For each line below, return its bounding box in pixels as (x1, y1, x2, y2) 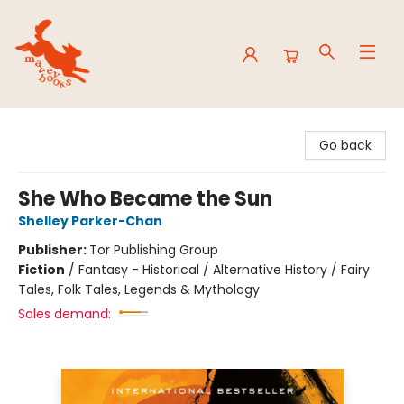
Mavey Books (14, 116, 95, 134)
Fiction (18, 261, 65, 279)
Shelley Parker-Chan (18, 212, 162, 230)
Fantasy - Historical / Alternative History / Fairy (78, 261, 370, 279)
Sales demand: (18, 305, 111, 323)
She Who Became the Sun (18, 185, 272, 213)
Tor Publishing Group (89, 241, 218, 259)
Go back (319, 136, 372, 154)
